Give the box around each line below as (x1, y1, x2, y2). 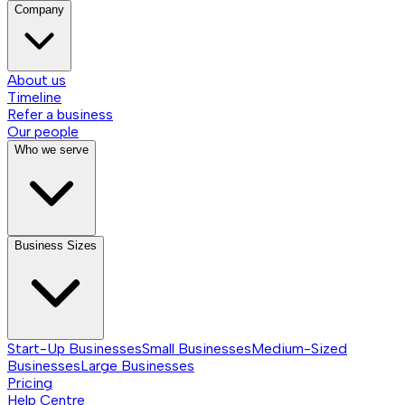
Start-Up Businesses (7, 339, 142, 357)
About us (7, 71, 66, 89)
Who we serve (14, 142, 89, 156)
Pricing (7, 373, 52, 391)
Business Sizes (14, 238, 97, 252)
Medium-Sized (251, 339, 347, 357)
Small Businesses (142, 339, 251, 357)
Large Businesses (80, 356, 194, 374)
